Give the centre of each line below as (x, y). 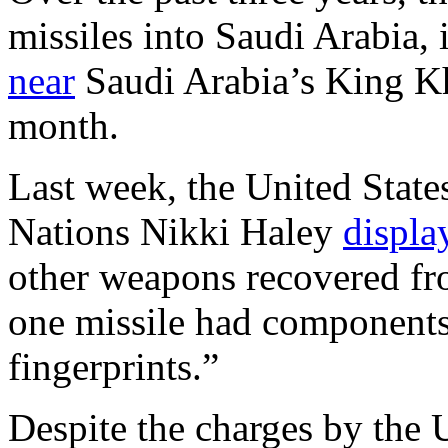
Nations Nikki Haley (175, 232)
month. (63, 126)
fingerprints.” (113, 367)
